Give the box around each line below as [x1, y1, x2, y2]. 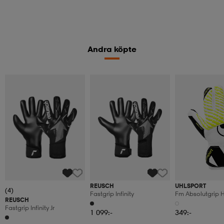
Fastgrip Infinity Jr [5, 204, 54, 212]
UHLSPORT [175, 182, 206, 190]
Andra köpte [87, 43, 136, 54]
